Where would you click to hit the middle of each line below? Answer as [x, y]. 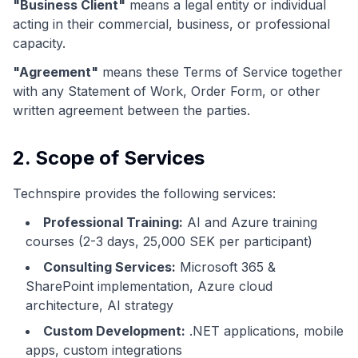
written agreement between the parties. [131, 110]
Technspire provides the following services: [144, 193]
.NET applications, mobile [265, 331]
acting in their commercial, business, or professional [171, 24]
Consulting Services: [109, 267]
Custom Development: [114, 331]
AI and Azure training [250, 222]
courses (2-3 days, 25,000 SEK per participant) [169, 241]
